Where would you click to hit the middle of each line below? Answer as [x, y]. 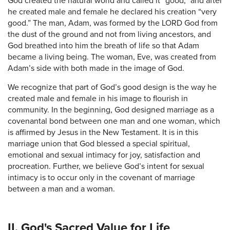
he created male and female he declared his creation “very [112, 12]
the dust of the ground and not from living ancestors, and [109, 34]
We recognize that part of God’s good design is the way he [112, 87]
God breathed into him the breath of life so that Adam [103, 45]
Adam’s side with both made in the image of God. [96, 68]
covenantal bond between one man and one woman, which [114, 121]
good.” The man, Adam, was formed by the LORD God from [113, 23]
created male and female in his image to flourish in [98, 98]
